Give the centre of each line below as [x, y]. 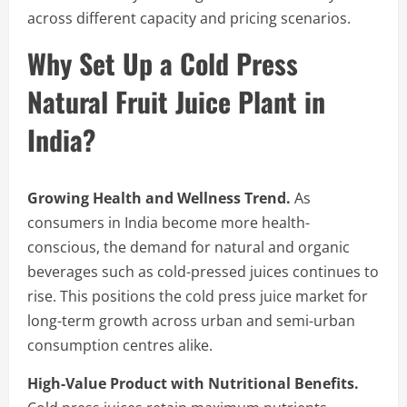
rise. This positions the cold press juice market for [198, 296]
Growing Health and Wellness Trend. [159, 198]
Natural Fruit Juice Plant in [176, 101]
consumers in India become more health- [169, 222]
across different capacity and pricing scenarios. [189, 18]
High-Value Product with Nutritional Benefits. [193, 383]
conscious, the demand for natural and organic [189, 247]
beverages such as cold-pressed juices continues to [203, 271]
